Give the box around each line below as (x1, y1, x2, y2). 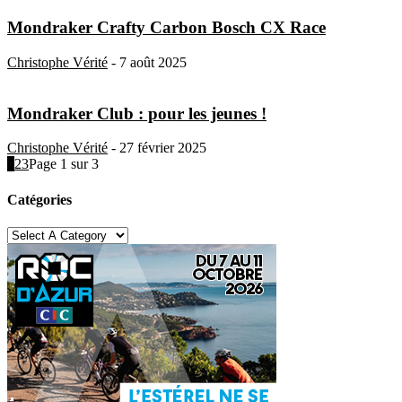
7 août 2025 (119, 54, 187, 70)
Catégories (7, 191, 72, 207)
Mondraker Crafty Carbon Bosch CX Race (7, 18, 326, 38)
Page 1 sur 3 (29, 156, 99, 172)
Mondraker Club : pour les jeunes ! (7, 103, 267, 123)
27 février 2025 (119, 140, 206, 156)
